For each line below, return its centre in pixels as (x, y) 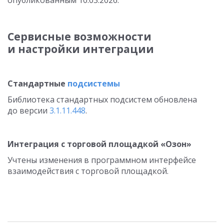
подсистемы (94, 83)
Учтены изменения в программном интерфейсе (102, 160)
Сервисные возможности (79, 36)
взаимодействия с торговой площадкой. (88, 171)
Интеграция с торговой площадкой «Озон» (99, 144)
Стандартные (37, 83)
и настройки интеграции (81, 49)
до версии (28, 110)
